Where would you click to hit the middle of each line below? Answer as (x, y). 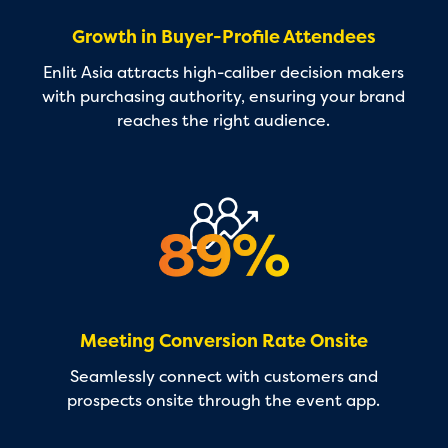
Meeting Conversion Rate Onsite (223, 340)
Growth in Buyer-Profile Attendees (223, 36)
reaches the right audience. (224, 120)
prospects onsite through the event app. (224, 400)
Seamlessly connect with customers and (223, 376)
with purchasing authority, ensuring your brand (224, 96)
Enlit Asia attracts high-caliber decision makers (224, 72)
